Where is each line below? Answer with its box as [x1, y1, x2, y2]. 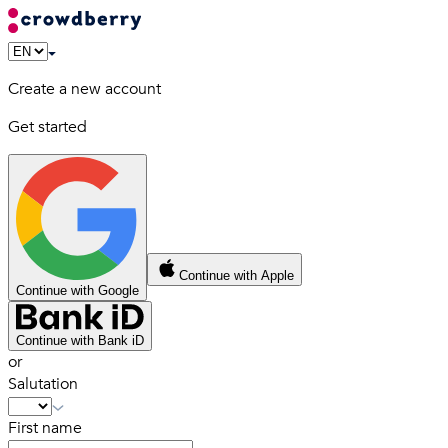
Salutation [8, 372, 78, 395]
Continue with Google [16, 283, 139, 298]
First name [8, 416, 82, 439]
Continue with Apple [179, 268, 294, 283]
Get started [8, 116, 87, 138]
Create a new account [8, 78, 161, 100]
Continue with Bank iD [16, 332, 144, 348]
